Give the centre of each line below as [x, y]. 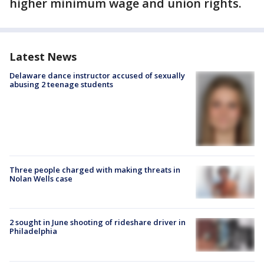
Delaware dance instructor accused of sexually [97, 75]
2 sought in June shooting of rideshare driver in [98, 222]
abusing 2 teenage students [61, 84]
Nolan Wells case [41, 179]
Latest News [43, 57]
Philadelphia [33, 231]
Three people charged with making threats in [95, 170]
